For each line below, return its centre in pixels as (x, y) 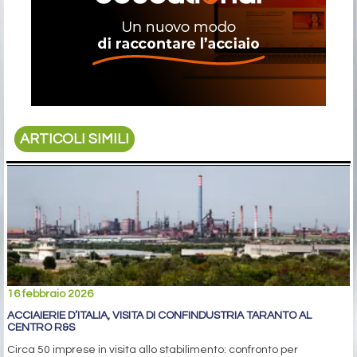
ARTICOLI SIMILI (75, 139)
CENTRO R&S (41, 328)
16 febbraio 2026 (50, 294)
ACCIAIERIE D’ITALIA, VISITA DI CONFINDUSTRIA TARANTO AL (159, 316)
